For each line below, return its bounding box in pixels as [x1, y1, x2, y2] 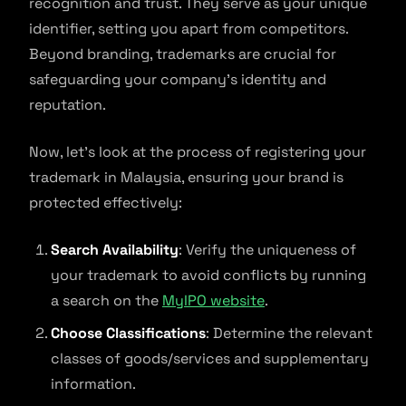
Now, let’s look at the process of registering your [29, 142, 366, 161]
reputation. [29, 95, 106, 114]
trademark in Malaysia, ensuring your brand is [29, 168, 343, 187]
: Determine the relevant [206, 324, 372, 343]
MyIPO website [162, 291, 265, 310]
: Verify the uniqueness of [179, 240, 356, 259]
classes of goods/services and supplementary [51, 349, 369, 368]
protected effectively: [29, 193, 182, 212]
